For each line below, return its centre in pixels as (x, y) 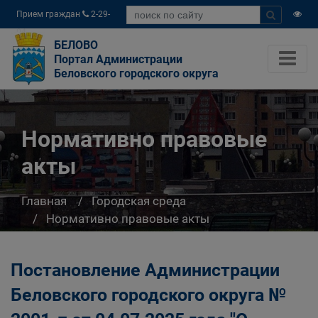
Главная (44, 201)
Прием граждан (49, 14)
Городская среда (139, 201)
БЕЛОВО (76, 45)
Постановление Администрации (145, 270)
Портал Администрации (118, 59)
